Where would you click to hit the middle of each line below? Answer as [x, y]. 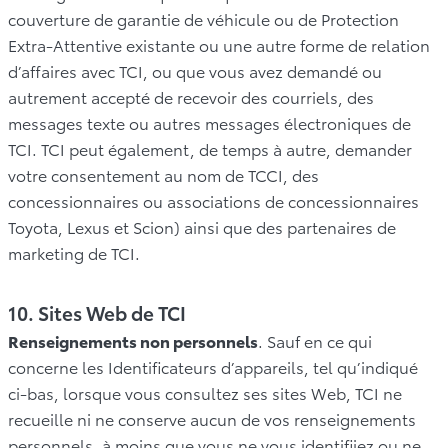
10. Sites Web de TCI [97, 312]
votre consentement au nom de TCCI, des [163, 174]
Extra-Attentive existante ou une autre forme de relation [219, 44]
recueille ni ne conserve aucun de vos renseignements [212, 418]
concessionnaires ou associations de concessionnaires [213, 200]
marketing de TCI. [74, 252]
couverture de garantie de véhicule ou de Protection [203, 18]
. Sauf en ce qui [315, 340]
